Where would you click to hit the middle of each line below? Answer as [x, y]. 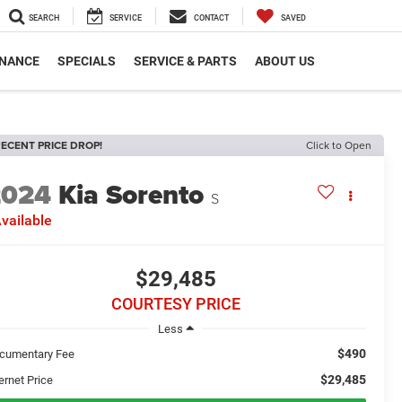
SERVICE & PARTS [185, 61]
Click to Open [339, 145]
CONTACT [211, 18]
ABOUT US [285, 61]
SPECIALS [87, 61]
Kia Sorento [131, 195]
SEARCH [44, 18]
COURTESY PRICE [175, 304]
